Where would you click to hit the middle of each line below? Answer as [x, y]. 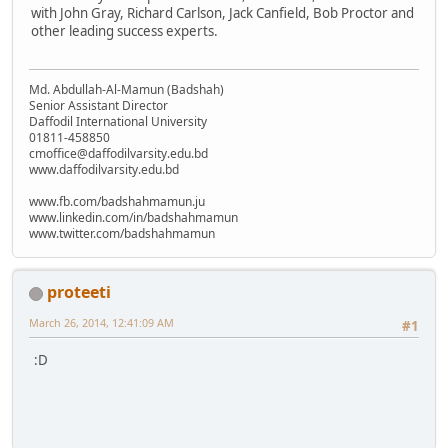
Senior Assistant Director [98, 106]
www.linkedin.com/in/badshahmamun [133, 218]
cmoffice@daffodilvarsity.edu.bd [118, 154]
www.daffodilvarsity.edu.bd [104, 170]
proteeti [79, 292]
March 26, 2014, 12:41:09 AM [101, 323]
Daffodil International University [118, 122]
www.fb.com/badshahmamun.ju [117, 202]
